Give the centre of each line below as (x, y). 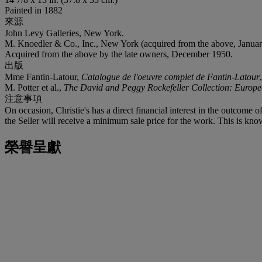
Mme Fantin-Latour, (43, 77)
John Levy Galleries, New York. (64, 33)
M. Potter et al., (34, 87)
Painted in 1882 (34, 10)
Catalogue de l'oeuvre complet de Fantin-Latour (170, 77)
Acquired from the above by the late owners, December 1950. (119, 54)
